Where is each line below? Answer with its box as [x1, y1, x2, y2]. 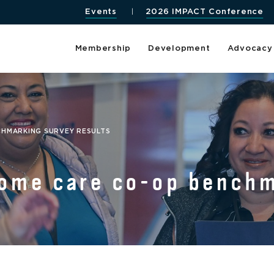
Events [85, 8, 117, 17]
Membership [75, 44, 131, 53]
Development [148, 44, 210, 53]
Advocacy [227, 44, 273, 53]
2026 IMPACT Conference [146, 8, 264, 17]
